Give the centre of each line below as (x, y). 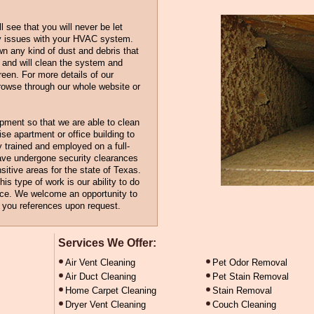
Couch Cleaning (244, 305)
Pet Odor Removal (250, 262)
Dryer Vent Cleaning (105, 305)
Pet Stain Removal (251, 277)
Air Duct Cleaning (101, 277)
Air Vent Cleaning (100, 262)
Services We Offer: (107, 243)
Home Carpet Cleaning (111, 291)
